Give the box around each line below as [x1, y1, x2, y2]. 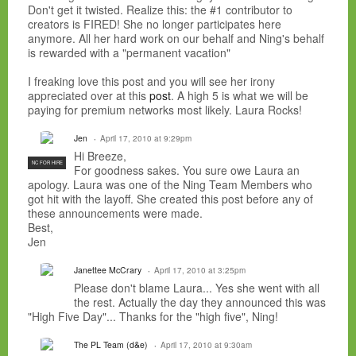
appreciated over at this [28, 87, 149, 103]
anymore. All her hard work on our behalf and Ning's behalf [28, 29, 324, 46]
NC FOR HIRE [31, 158, 63, 166]
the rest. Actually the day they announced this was [74, 293, 326, 310]
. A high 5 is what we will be [171, 87, 308, 103]
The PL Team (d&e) [74, 338, 148, 350]
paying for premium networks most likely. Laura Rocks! [28, 101, 302, 118]
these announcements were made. [28, 204, 203, 221]
